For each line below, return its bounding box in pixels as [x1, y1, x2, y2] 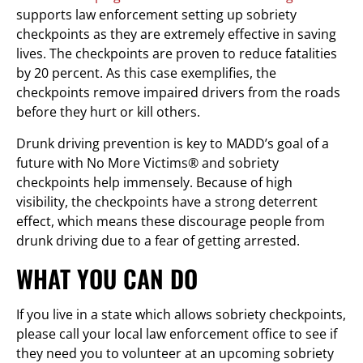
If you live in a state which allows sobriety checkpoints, [16, 305, 346, 323]
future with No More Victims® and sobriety [16, 153, 279, 172]
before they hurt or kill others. [16, 102, 200, 121]
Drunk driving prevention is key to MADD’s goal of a [16, 134, 329, 152]
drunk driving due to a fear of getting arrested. [16, 231, 300, 250]
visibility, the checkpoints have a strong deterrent [16, 192, 318, 211]
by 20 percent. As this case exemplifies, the [16, 63, 276, 82]
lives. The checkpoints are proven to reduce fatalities [16, 44, 337, 62]
